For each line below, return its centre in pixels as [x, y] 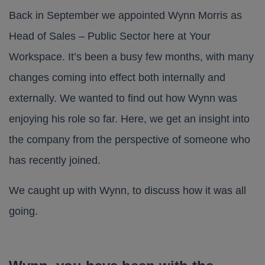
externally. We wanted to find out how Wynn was [123, 98]
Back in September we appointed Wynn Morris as [125, 15]
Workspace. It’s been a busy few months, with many [131, 57]
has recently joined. [55, 160]
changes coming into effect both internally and [117, 77]
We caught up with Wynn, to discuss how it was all [127, 190]
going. [23, 211]
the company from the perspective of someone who [130, 140]
